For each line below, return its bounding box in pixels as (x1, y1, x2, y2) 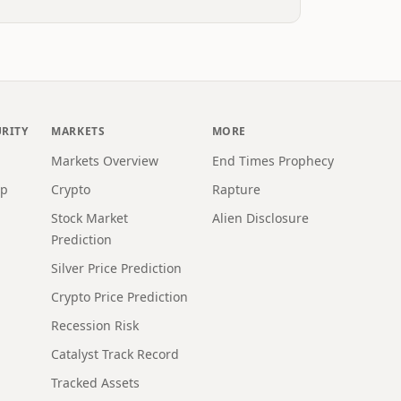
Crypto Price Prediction (51, 288, 189, 305)
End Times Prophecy (211, 152, 334, 169)
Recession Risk (51, 317, 140, 334)
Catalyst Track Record (51, 346, 180, 363)
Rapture (211, 181, 260, 198)
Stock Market (51, 209, 129, 226)
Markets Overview (51, 152, 159, 169)
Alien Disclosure (211, 209, 309, 226)
